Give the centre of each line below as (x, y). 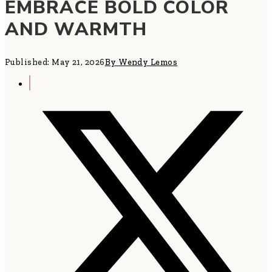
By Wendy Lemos (141, 63)
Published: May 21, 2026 (55, 63)
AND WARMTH (76, 30)
